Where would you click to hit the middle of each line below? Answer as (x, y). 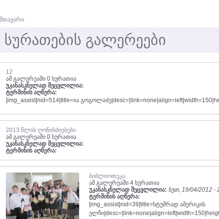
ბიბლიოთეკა (107, 176)
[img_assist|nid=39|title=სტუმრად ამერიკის (147, 204)
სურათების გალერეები (85, 40)
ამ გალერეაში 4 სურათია (124, 183)
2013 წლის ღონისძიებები (41, 130)
